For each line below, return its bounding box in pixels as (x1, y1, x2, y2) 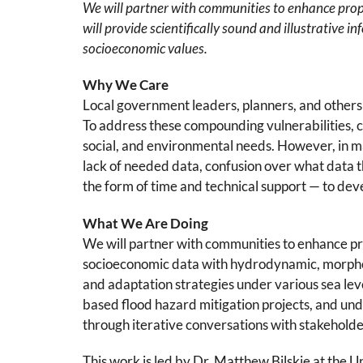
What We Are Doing (83, 214, 208, 232)
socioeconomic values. (83, 40, 207, 57)
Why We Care (83, 76, 169, 94)
